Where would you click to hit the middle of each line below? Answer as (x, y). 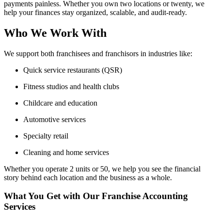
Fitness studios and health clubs (71, 86)
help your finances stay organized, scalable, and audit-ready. (95, 12)
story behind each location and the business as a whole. (88, 177)
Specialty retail (46, 136)
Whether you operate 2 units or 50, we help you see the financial (102, 169)
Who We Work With (55, 33)
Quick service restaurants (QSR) (73, 70)
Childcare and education (60, 103)
